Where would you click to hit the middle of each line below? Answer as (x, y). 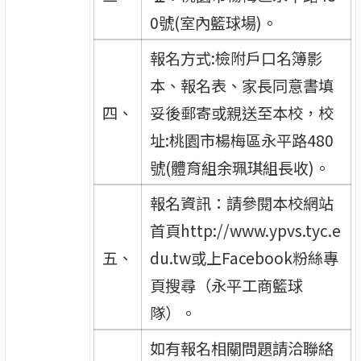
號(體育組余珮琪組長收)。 (239, 167)
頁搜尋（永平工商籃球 (226, 285)
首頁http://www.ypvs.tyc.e (245, 230)
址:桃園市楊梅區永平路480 (241, 140)
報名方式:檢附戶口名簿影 (236, 58)
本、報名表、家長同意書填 (241, 85)
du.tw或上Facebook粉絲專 (244, 257)
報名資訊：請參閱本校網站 (241, 203)
